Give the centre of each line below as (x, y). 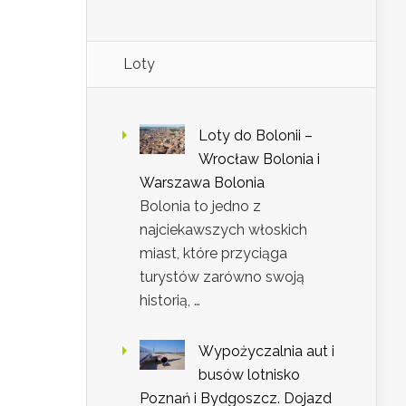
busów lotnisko (249, 375)
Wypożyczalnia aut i (266, 352)
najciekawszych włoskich (223, 230)
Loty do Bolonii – (256, 136)
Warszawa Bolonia (202, 183)
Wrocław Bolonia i (259, 159)
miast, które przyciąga (213, 254)
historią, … (170, 301)
